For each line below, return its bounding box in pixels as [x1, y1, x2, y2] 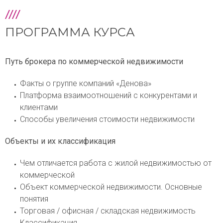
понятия [20, 194, 48, 204]
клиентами [20, 103, 58, 112]
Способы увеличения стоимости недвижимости [20, 114, 195, 124]
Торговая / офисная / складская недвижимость [20, 206, 196, 216]
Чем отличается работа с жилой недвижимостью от [20, 158, 212, 168]
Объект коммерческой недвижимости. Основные [20, 182, 202, 192]
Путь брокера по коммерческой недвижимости [5, 57, 183, 67]
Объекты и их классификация [5, 136, 115, 146]
